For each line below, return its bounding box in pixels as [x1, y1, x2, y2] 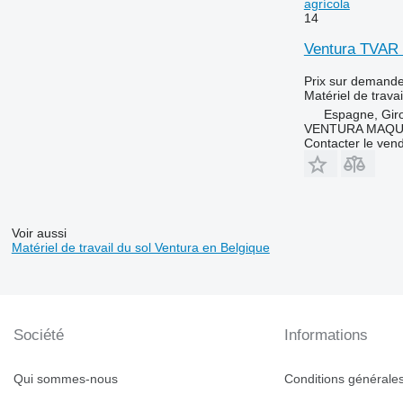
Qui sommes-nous [13, 372, 118, 387]
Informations [284, 327, 369, 345]
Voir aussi [11, 226, 67, 241]
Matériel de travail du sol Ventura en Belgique [11, 240, 270, 255]
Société [13, 327, 64, 345]
